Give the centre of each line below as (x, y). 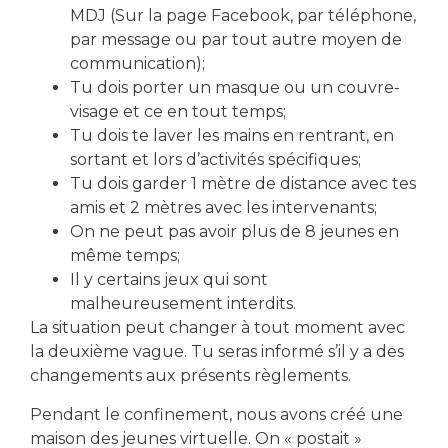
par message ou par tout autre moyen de (236, 40)
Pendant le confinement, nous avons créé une (216, 414)
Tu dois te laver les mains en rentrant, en (232, 136)
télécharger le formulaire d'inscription (235, 149)
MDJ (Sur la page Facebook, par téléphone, (243, 16)
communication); (137, 64)
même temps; (125, 256)
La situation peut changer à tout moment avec (217, 328)
